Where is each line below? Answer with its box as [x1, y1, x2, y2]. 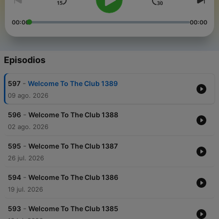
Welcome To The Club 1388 [28, 110, 118, 119]
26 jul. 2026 [8, 154, 44, 162]
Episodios [4, 55, 45, 66]
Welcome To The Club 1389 [28, 79, 118, 88]
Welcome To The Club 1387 [28, 142, 118, 151]
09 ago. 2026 [8, 91, 48, 100]
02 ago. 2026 [8, 123, 48, 131]
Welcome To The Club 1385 [28, 204, 118, 213]
